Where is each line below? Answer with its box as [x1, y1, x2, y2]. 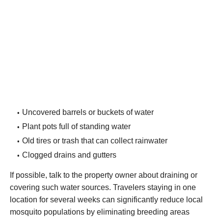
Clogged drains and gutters [22, 151, 116, 160]
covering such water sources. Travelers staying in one [10, 183, 196, 192]
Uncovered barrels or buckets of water [22, 108, 154, 117]
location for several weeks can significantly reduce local [10, 195, 203, 204]
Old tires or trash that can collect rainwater [22, 137, 167, 145]
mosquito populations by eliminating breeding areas [10, 208, 190, 217]
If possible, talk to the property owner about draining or [10, 171, 197, 180]
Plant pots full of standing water [22, 122, 131, 131]
